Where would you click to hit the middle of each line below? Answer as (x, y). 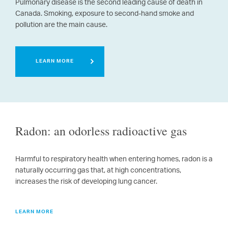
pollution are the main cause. (61, 25)
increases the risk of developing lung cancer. (86, 182)
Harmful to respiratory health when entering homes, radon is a (114, 160)
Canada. (30, 14)
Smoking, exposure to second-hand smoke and (119, 14)
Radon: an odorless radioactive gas (101, 131)
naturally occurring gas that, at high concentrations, (98, 171)
